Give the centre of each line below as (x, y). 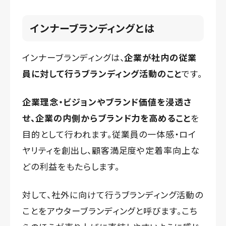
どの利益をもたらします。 (71, 166)
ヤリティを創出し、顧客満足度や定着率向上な (111, 150)
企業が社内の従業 (161, 58)
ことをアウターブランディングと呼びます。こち (110, 211)
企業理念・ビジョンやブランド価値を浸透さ (107, 102)
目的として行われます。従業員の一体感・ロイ (109, 134)
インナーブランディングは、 (73, 58)
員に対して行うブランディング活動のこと (102, 74)
